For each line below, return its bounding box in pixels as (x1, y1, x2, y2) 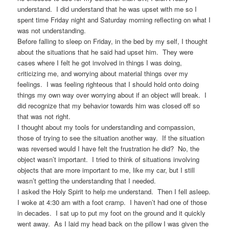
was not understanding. (17, 26, 86, 36)
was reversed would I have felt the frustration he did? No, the (17, 144, 200, 154)
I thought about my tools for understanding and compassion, (17, 122, 196, 132)
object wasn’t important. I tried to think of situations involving (17, 154, 200, 165)
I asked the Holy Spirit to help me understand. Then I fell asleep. (17, 187, 211, 197)
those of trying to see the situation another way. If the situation (17, 133, 205, 143)
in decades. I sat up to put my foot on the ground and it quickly (17, 208, 206, 218)
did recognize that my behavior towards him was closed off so (17, 101, 200, 111)
